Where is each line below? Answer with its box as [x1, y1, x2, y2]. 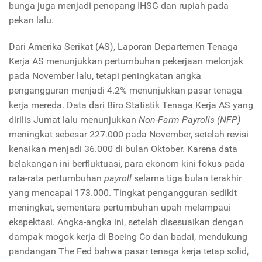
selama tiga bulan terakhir [132, 173, 242, 184]
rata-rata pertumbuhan [9, 173, 104, 184]
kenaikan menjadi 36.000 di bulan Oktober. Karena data [9, 143, 237, 154]
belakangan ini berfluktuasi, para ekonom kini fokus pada [9, 158, 245, 169]
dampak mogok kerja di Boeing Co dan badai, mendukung [9, 231, 247, 242]
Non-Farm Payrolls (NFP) [139, 114, 240, 125]
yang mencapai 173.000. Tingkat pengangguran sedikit [9, 187, 237, 198]
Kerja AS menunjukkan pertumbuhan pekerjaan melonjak [9, 56, 243, 67]
